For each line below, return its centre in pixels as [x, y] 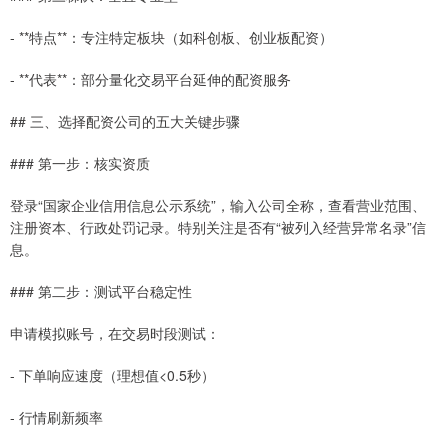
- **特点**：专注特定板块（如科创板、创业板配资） [171, 36]
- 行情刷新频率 [56, 416]
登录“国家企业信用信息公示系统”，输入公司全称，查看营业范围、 [218, 204]
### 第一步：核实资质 [80, 162]
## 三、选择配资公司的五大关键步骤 [125, 120]
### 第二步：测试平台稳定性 [101, 290]
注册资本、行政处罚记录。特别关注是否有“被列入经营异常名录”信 [218, 226]
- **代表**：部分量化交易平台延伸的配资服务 [150, 78]
